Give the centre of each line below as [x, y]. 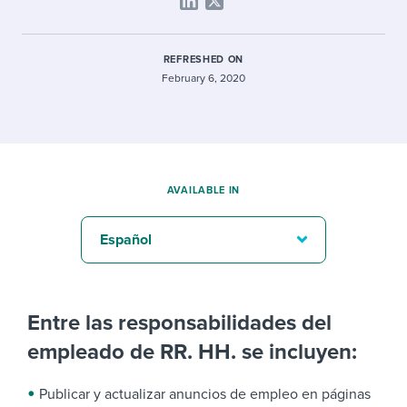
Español [126, 240]
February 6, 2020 [203, 78]
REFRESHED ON [203, 60]
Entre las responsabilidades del [179, 323]
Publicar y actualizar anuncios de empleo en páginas [205, 394]
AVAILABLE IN [203, 190]
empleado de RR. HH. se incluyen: [192, 352]
